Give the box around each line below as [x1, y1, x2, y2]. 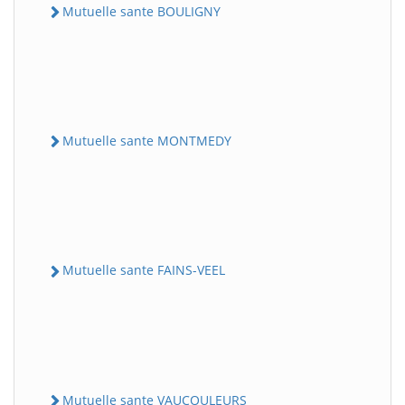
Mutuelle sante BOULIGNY [62, 2, 221, 20]
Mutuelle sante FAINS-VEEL [62, 261, 225, 279]
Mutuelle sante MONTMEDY [62, 132, 231, 149]
